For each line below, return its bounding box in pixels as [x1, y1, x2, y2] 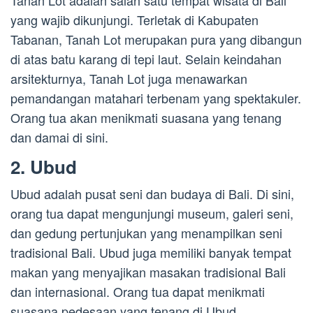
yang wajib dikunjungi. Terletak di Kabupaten [10, 10, 259, 29]
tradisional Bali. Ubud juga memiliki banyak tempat [10, 243, 291, 262]
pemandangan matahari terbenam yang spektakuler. [10, 89, 301, 108]
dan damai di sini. [10, 128, 108, 147]
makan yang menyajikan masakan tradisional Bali [10, 263, 286, 282]
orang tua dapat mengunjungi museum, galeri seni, [10, 204, 293, 223]
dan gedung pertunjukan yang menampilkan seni [10, 224, 282, 242]
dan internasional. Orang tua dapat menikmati [10, 282, 265, 301]
